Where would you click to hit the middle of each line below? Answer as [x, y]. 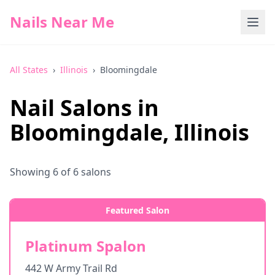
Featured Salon [137, 210]
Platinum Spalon [86, 246]
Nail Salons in [84, 108]
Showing [31, 172]
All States [29, 70]
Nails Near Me [62, 22]
